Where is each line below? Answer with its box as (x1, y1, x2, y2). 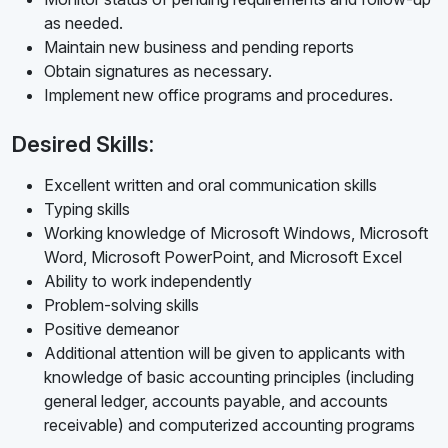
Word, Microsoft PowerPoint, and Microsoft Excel (44, 247, 402, 268)
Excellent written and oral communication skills (44, 175, 377, 196)
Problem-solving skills (44, 295, 199, 316)
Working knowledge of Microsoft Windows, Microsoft (44, 223, 428, 244)
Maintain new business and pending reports (44, 37, 354, 58)
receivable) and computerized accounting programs (44, 415, 415, 436)
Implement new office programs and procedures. (44, 85, 393, 106)
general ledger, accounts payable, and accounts (44, 391, 388, 412)
